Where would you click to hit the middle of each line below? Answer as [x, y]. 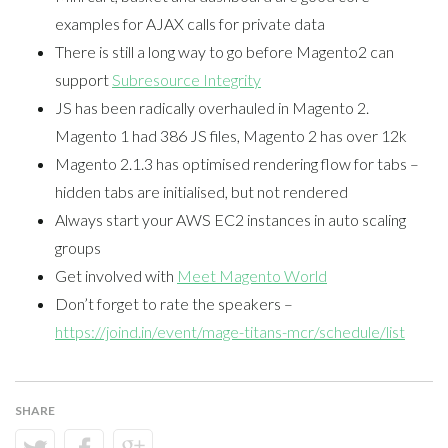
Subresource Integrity [186, 79]
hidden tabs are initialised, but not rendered [201, 191]
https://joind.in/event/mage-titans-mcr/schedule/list [230, 331]
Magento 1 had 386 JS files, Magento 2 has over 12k [231, 135]
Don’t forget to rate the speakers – [174, 303]
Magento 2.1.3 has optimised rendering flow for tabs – [237, 163]
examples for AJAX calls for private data [190, 23]
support [83, 79]
